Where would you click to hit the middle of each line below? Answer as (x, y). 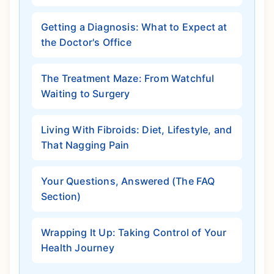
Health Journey (78, 248)
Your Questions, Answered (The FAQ (128, 181)
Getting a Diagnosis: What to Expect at (134, 27)
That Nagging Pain (85, 145)
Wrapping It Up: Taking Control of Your (134, 233)
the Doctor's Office (86, 43)
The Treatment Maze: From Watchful (128, 79)
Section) (61, 197)
